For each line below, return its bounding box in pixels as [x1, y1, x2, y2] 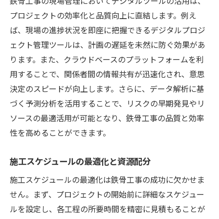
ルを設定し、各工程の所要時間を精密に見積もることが [10, 202, 205, 215]
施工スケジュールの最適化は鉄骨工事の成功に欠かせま [10, 173, 205, 185]
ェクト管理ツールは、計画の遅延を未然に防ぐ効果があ [10, 38, 205, 50]
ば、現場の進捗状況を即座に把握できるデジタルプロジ [10, 23, 205, 36]
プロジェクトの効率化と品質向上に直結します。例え [10, 9, 197, 21]
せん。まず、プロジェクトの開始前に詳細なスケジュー [10, 188, 204, 200]
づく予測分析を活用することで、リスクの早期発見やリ [10, 97, 205, 109]
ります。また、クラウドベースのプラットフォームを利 [10, 53, 204, 65]
